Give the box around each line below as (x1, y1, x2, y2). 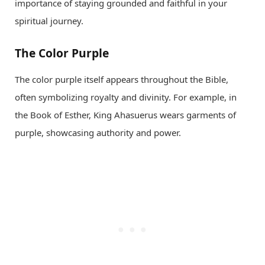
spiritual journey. (15, 15, 83, 27)
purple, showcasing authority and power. (15, 126, 181, 138)
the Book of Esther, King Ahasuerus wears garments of (15, 108, 236, 121)
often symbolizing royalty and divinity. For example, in (15, 91, 237, 103)
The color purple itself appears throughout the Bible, (15, 73, 228, 85)
